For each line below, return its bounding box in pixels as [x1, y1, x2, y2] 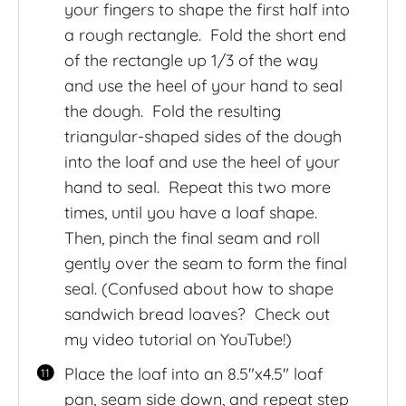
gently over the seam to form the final [63, 252, 347, 274]
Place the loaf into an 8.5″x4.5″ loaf [63, 362, 323, 384]
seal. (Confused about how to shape [63, 277, 333, 299]
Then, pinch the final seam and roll [63, 227, 320, 248]
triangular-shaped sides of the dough [63, 125, 342, 147]
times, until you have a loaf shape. [63, 201, 322, 223]
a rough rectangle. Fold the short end [63, 24, 346, 45]
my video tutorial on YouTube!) [63, 328, 292, 350]
